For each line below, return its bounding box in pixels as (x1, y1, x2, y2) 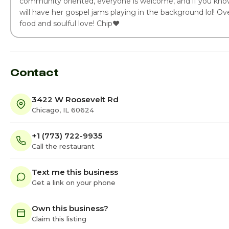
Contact (10, 65, 59, 78)
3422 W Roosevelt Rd (32, 94, 119, 104)
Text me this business (32, 167, 118, 177)
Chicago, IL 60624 (32, 105, 94, 114)
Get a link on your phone (32, 178, 116, 187)
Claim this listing (32, 214, 86, 223)
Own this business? (32, 203, 108, 213)
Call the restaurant (32, 142, 95, 150)
